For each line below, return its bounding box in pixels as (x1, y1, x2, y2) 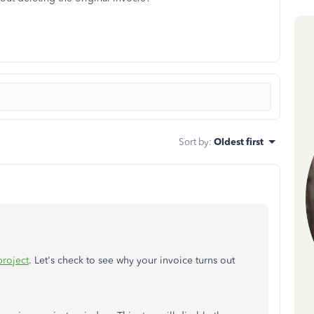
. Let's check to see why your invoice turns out (29, 254, 235, 266)
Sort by (179, 136, 209, 147)
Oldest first (214, 136, 264, 147)
